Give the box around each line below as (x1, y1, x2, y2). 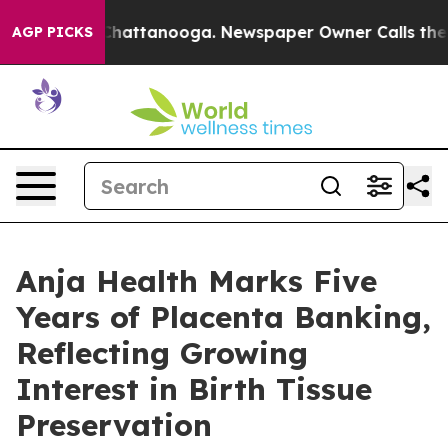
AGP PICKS (12, 23, 93, 41)
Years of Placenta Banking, (16, 298, 431, 336)
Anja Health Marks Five (16, 262, 377, 300)
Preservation (16, 406, 212, 444)
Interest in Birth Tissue (16, 370, 372, 408)
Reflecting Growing (16, 334, 308, 372)
